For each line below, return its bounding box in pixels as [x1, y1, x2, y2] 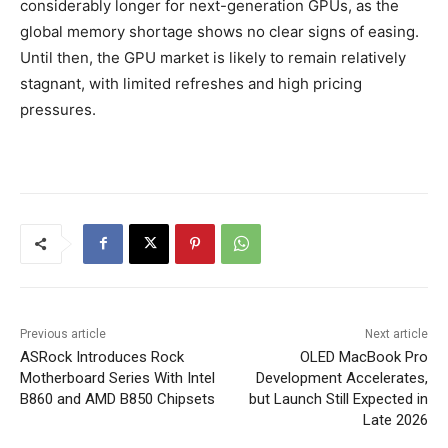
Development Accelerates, [255, 368, 428, 387]
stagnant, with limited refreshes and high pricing [20, 73, 362, 93]
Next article [364, 326, 428, 341]
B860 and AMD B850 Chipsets [20, 389, 215, 408]
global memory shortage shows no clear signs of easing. [20, 21, 419, 41]
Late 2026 [362, 410, 428, 429]
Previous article [20, 326, 106, 341]
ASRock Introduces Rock [20, 347, 184, 366]
